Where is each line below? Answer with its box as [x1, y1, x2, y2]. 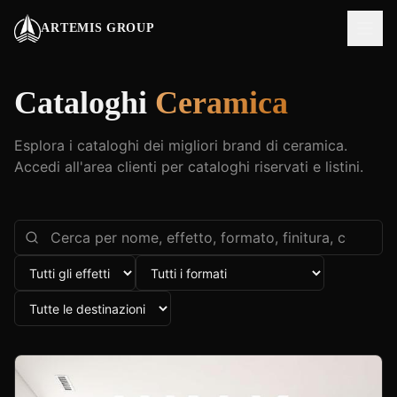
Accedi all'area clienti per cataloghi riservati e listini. [14, 158, 363, 175]
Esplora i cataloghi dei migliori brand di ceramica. [14, 136, 347, 154]
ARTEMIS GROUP [41, 21, 155, 35]
